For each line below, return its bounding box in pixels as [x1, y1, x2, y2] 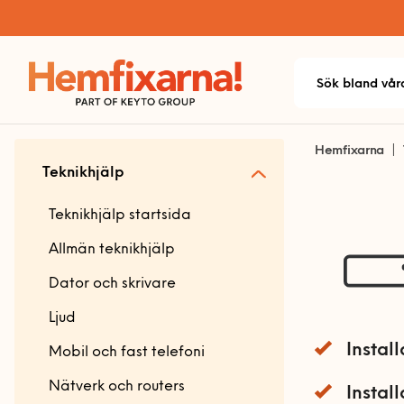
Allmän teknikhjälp [49, 243, 175, 257]
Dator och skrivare [49, 277, 176, 291]
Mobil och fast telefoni [49, 345, 205, 360]
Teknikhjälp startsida [49, 208, 191, 223]
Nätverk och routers [49, 380, 185, 394]
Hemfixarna [315, 144, 385, 158]
